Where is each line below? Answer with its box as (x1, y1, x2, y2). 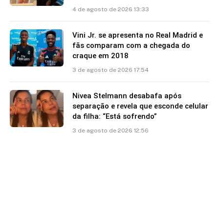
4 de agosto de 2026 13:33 (72, 6, 149, 13)
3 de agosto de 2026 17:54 (72, 66, 149, 74)
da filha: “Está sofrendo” (72, 112, 157, 121)
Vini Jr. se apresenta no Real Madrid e (72, 31, 203, 40)
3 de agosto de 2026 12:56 (72, 127, 149, 134)
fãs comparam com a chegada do (72, 41, 190, 50)
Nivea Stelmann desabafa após (72, 91, 181, 101)
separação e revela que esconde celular (72, 102, 208, 111)
